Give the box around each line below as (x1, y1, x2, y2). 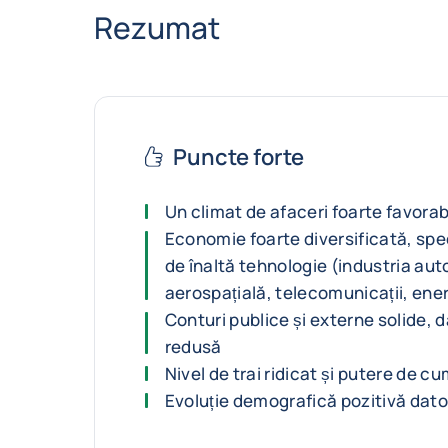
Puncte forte (172, 141, 304, 172)
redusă (164, 335, 222, 358)
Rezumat (93, 7, 220, 48)
